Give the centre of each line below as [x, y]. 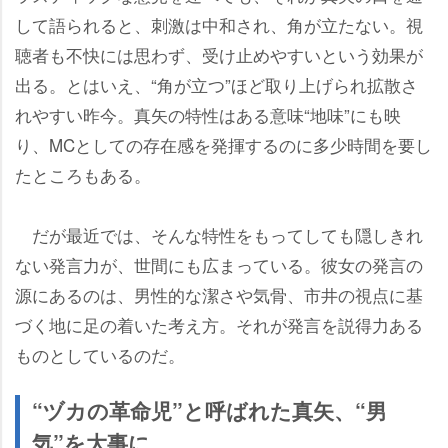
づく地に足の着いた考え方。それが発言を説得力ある [219, 325]
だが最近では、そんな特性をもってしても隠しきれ [219, 235]
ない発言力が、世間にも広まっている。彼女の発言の [219, 265]
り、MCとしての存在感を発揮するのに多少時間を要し [223, 145]
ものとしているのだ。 [100, 355]
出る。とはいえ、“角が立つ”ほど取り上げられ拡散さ [216, 85]
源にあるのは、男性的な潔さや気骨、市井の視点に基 [219, 295]
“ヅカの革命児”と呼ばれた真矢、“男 [209, 411]
